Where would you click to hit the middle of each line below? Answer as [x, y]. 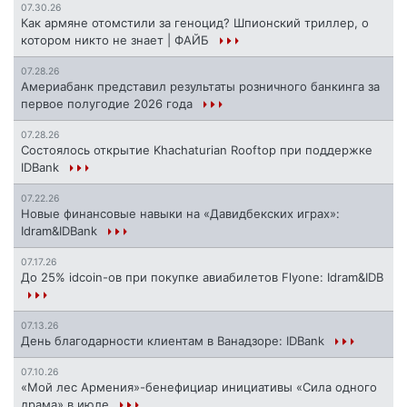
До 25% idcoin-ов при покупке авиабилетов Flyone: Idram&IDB [202, 278]
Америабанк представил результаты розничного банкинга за [200, 87]
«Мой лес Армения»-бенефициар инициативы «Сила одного [199, 387]
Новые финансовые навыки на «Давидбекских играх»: [180, 214]
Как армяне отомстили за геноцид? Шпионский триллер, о [195, 23]
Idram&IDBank [61, 231]
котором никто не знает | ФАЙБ [117, 40]
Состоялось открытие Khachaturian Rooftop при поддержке [197, 150]
